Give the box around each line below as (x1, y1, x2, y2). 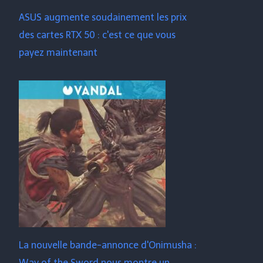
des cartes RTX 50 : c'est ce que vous (19, 29, 176, 41)
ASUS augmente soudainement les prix (19, 12, 187, 23)
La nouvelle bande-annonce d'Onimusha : (19, 240, 197, 251)
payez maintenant (19, 47, 98, 58)
